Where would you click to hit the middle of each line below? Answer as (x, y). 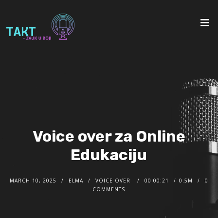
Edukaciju (109, 155)
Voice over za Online (109, 136)
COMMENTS (109, 190)
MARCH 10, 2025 (33, 181)
